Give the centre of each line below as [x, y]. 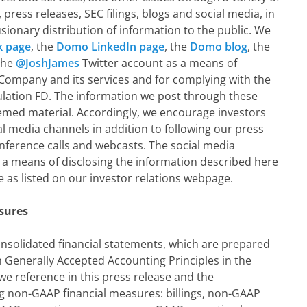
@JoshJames [48, 63]
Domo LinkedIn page [110, 47]
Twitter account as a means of [158, 63]
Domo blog [219, 47]
